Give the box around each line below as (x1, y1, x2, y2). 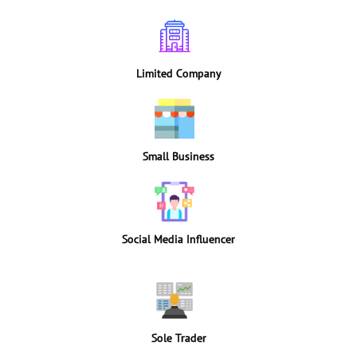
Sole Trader (151, 331, 206, 345)
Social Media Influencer (122, 232, 235, 246)
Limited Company (135, 66, 222, 80)
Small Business (143, 149, 214, 163)
